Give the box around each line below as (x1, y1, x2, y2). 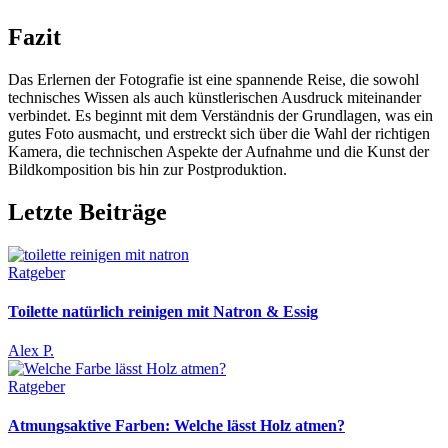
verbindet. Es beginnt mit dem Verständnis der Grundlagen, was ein (8, 106, 433, 124)
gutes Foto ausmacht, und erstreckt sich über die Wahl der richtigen (8, 124, 430, 142)
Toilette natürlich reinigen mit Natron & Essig (8, 302, 318, 320)
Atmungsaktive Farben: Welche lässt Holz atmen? (8, 417, 345, 435)
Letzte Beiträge (8, 198, 167, 225)
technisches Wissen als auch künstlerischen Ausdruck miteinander (8, 88, 421, 106)
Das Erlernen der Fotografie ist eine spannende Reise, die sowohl (8, 70, 419, 88)
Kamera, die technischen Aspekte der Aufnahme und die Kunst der (8, 142, 429, 160)
